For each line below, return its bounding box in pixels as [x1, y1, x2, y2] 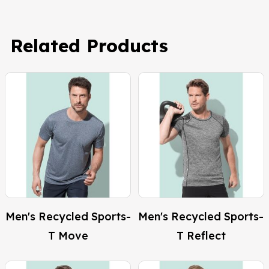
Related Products [10, 34, 169, 57]
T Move [47, 228, 88, 243]
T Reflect [176, 228, 226, 243]
